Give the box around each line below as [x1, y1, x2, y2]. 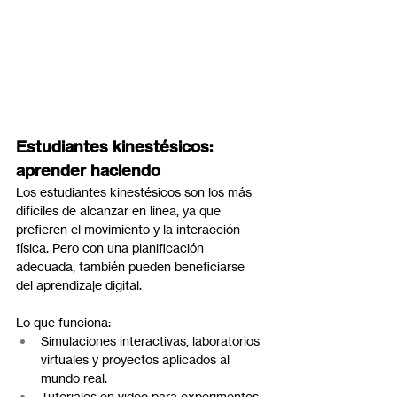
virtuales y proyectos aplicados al [41, 351, 233, 367]
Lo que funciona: [16, 314, 111, 330]
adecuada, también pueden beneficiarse [16, 258, 248, 274]
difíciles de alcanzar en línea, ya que [16, 202, 224, 218]
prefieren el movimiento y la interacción [16, 221, 244, 237]
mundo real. [41, 370, 107, 385]
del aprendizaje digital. [16, 276, 142, 292]
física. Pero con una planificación [16, 239, 207, 255]
